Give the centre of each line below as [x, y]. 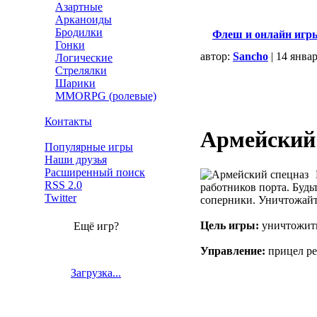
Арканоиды [83, 19]
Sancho [250, 56]
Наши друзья [76, 160]
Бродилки [79, 32]
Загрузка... [96, 273]
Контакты [68, 121]
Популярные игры [89, 147]
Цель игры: [230, 225]
